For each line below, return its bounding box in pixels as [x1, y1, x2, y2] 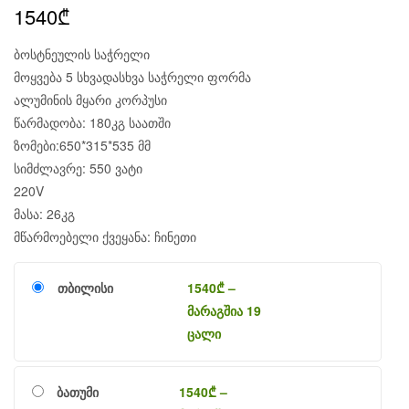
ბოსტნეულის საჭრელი [14, 45, 150, 64]
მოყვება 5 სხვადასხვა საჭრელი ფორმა [14, 68, 251, 87]
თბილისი [58, 278, 114, 298]
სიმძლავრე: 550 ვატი [14, 159, 142, 178]
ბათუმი [56, 383, 99, 402]
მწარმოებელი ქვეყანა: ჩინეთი [14, 227, 196, 246]
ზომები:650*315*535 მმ [14, 136, 151, 155]
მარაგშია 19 [186, 301, 261, 320]
